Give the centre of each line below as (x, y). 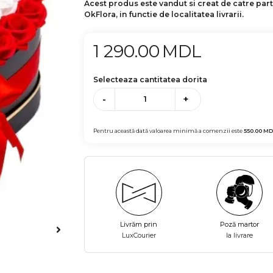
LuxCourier (139, 235)
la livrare (240, 235)
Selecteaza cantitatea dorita (151, 80)
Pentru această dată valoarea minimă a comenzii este (169, 130)
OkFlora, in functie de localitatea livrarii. (164, 14)
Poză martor (240, 224)
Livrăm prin (139, 224)
